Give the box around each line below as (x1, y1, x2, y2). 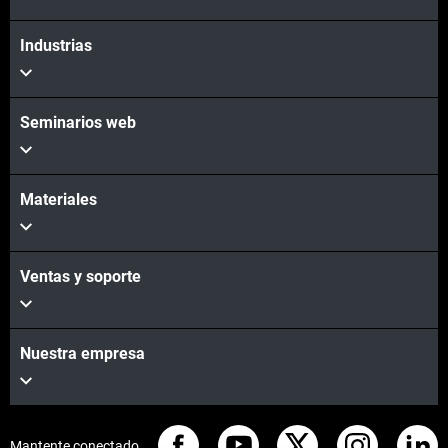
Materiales (20, 190, 97, 210)
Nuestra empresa (20, 344, 145, 364)
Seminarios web (20, 113, 136, 133)
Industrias (20, 36, 92, 56)
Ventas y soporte (20, 267, 141, 287)
